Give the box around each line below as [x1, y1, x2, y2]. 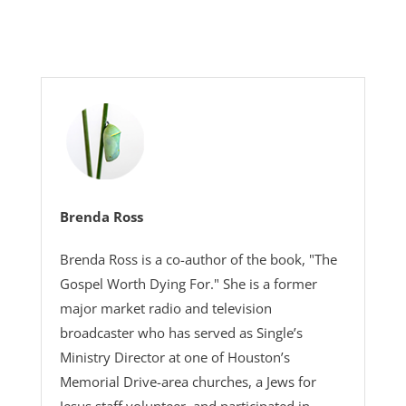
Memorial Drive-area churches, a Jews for [59, 372, 316, 391]
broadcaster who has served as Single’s [59, 324, 303, 342]
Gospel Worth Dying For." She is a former [59, 275, 317, 293]
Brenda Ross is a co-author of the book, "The [59, 250, 337, 268]
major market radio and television [59, 299, 272, 317]
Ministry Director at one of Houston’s [59, 348, 290, 366]
